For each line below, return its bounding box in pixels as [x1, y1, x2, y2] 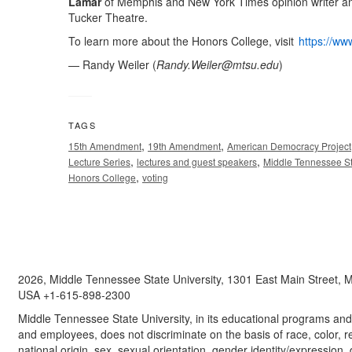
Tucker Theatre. [68, 9, 148, 26]
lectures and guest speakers [137, 155, 257, 169]
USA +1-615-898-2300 [17, 287, 130, 303]
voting [142, 170, 168, 185]
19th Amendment [148, 139, 221, 153]
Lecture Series [68, 155, 130, 169]
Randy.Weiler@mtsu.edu [156, 57, 279, 73]
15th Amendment [68, 139, 141, 153]
